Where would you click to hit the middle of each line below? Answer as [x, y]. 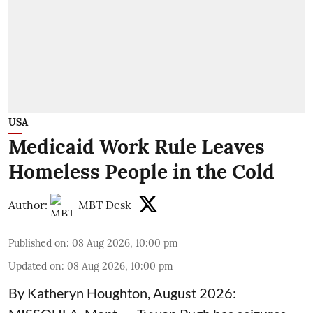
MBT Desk [105, 204]
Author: [28, 204]
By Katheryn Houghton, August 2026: [122, 292]
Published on [37, 243]
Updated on [35, 266]
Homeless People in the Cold [141, 172]
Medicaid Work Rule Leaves [137, 146]
